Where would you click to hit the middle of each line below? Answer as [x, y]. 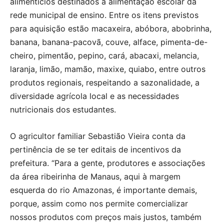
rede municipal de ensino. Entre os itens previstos [104, 15]
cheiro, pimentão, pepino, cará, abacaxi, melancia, [104, 55]
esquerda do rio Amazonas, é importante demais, [103, 190]
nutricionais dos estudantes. [63, 109]
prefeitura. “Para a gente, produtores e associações [107, 163]
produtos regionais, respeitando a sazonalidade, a [105, 82]
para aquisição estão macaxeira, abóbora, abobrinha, [111, 28]
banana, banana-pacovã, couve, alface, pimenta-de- [109, 42]
